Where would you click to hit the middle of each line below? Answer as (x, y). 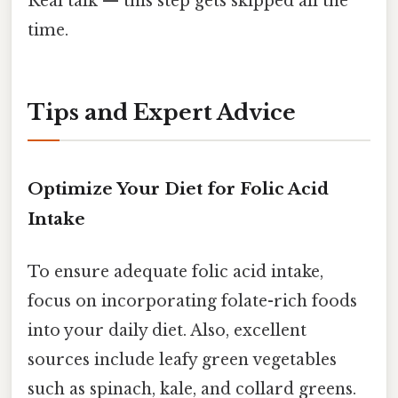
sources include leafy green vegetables (182, 359)
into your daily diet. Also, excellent (167, 330)
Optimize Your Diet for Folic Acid (178, 188)
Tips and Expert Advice (162, 112)
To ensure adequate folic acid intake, (175, 271)
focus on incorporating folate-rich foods (192, 301)
